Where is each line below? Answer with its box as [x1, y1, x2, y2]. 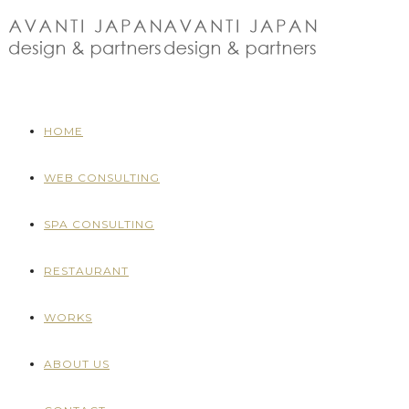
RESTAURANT [44, 263, 129, 278]
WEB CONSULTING [44, 170, 160, 184]
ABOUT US [44, 356, 110, 371]
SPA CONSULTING [44, 216, 154, 231]
